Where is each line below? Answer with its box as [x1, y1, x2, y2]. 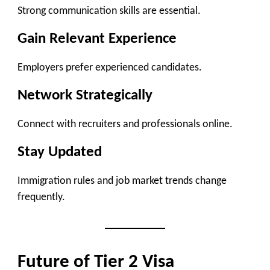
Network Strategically [17, 88, 152, 104]
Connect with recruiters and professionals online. [17, 118, 233, 130]
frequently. [17, 191, 65, 203]
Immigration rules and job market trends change [17, 175, 227, 187]
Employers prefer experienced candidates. [17, 61, 202, 74]
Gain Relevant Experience [17, 31, 177, 47]
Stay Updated [17, 145, 102, 160]
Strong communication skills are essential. [17, 5, 201, 17]
